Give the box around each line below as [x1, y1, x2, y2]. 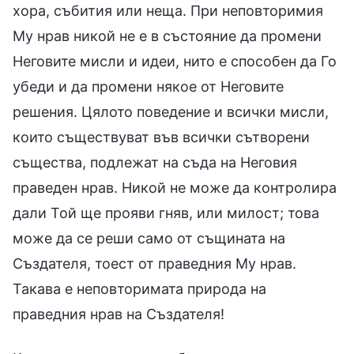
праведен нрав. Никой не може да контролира [13, 179, 337, 196]
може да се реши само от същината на [13, 229, 285, 247]
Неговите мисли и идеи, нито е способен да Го [13, 52, 337, 70]
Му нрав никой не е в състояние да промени [13, 27, 322, 44]
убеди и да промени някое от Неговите [13, 77, 284, 95]
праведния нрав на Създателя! [13, 305, 224, 322]
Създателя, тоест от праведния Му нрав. [13, 254, 296, 272]
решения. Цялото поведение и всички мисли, [13, 103, 329, 120]
